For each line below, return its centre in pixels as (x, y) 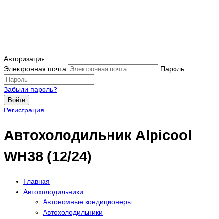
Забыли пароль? (31, 90)
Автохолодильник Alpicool (98, 135)
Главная (37, 181)
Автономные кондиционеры (88, 202)
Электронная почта (35, 69)
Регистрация (24, 110)
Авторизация (24, 59)
